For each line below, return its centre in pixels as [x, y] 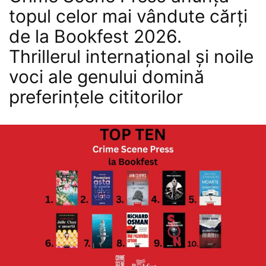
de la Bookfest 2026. [95, 37]
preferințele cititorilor [96, 97]
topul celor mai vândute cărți [128, 16]
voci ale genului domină [107, 77]
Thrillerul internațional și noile [131, 57]
